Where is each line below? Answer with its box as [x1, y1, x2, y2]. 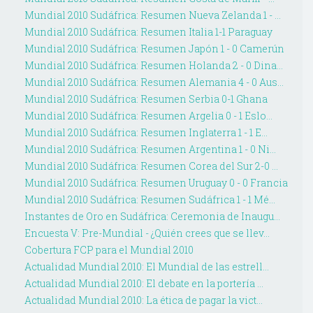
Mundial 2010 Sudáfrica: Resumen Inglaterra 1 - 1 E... [24, 126, 268, 140]
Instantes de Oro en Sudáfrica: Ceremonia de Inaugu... [24, 210, 280, 224]
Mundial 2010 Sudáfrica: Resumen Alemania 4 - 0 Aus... [24, 75, 284, 89]
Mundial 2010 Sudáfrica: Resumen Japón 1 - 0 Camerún [24, 42, 284, 56]
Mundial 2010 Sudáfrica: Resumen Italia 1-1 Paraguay [24, 25, 272, 39]
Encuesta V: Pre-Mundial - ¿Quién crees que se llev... [24, 226, 270, 240]
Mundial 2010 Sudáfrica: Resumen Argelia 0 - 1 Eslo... [24, 109, 272, 123]
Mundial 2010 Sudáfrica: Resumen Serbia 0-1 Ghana [24, 92, 268, 106]
